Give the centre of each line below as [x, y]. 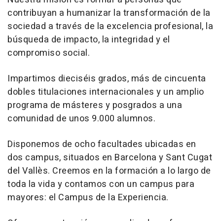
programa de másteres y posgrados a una [95, 105]
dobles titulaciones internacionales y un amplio [106, 92]
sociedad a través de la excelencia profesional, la [110, 26]
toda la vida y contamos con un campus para [101, 184]
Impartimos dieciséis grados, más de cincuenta [107, 78]
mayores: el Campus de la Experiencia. [88, 197]
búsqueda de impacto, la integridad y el [89, 39]
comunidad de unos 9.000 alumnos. [81, 118]
